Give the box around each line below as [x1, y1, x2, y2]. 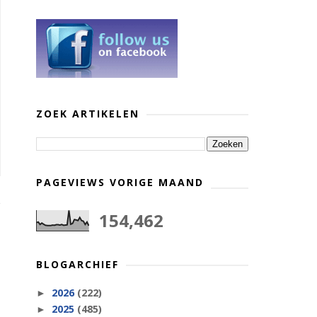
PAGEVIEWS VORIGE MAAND [36, 175, 204, 189]
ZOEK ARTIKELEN [36, 107, 139, 120]
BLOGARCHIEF [36, 258, 119, 271]
